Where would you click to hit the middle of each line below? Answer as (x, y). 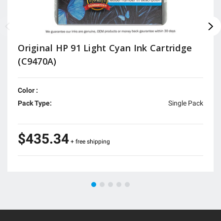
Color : (28, 90)
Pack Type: (35, 103)
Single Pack (185, 103)
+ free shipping (91, 141)
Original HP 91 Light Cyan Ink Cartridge (105, 48)
